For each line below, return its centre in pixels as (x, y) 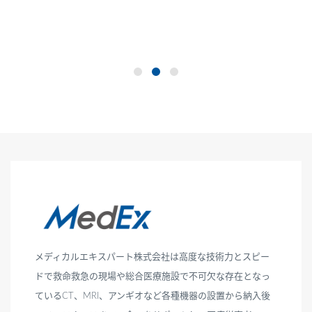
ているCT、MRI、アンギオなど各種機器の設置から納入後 (153, 296)
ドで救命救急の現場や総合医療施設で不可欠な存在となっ (153, 276)
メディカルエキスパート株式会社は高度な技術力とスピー (152, 257)
